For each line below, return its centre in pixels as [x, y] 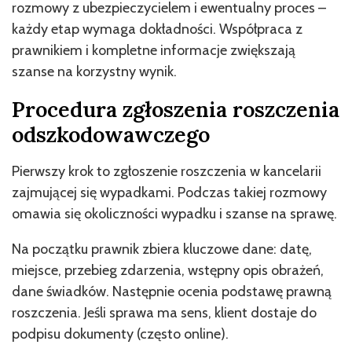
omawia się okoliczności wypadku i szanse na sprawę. [174, 213]
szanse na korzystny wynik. [94, 71]
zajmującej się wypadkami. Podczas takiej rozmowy [169, 192]
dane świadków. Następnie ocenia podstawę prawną [172, 291]
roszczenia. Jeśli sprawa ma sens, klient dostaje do [164, 312]
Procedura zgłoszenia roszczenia [176, 109]
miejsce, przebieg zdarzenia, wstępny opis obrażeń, [168, 270]
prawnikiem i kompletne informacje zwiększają [154, 50]
